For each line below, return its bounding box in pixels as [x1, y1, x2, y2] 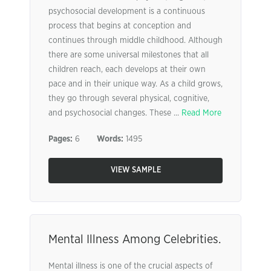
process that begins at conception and [48, 22, 191, 30]
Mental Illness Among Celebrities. [48, 233, 221, 246]
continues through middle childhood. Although [48, 36, 223, 45]
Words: [97, 135, 123, 143]
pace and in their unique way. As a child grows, [48, 80, 223, 88]
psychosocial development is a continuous [48, 7, 205, 16]
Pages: [48, 135, 73, 143]
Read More [181, 109, 221, 117]
